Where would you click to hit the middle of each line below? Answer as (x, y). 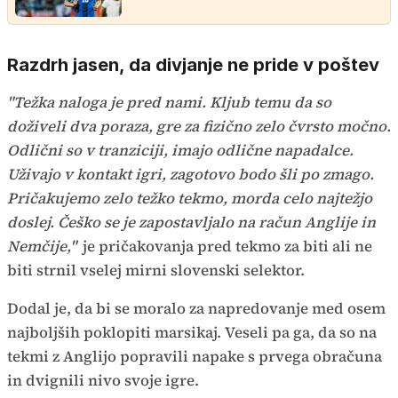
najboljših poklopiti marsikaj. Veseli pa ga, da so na (192, 333)
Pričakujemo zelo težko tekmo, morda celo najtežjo (190, 199)
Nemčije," (42, 247)
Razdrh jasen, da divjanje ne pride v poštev (193, 65)
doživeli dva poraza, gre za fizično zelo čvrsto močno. (199, 127)
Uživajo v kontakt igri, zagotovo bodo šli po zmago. (191, 175)
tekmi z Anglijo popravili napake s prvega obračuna (195, 357)
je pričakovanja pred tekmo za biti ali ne (226, 247)
